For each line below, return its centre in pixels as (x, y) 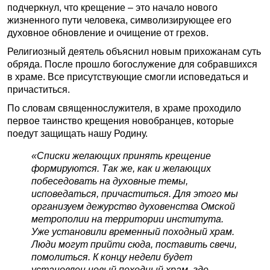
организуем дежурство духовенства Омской (133, 206)
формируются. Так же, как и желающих (121, 168)
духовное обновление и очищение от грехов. (108, 33)
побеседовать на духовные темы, (110, 181)
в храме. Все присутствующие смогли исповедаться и (128, 77)
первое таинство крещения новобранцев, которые (121, 121)
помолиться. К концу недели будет (112, 257)
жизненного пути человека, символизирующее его (119, 20)
